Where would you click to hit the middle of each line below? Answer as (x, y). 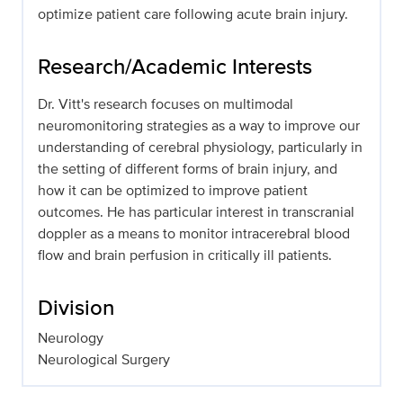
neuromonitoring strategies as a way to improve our (199, 126)
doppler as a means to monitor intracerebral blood (194, 234)
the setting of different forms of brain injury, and (188, 169)
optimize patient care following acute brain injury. (193, 14)
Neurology (71, 338)
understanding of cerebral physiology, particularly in (200, 148)
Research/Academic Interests (175, 67)
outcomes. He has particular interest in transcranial (196, 212)
